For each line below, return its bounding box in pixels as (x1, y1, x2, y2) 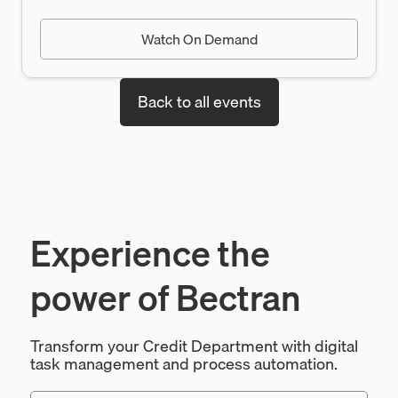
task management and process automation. (30, 351, 338, 378)
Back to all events (137, 89, 261, 115)
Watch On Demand (140, 28, 258, 52)
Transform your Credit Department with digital (30, 333, 358, 360)
